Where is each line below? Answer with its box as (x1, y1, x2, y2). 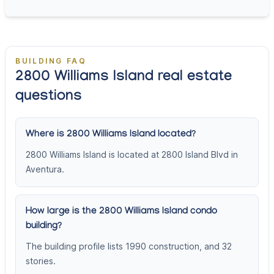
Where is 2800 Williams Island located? (26, 129, 196, 141)
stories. (26, 256, 56, 267)
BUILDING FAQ (15, 56, 87, 66)
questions (15, 89, 82, 107)
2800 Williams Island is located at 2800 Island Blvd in (26, 149, 238, 160)
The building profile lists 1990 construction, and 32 (26, 241, 232, 252)
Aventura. (26, 164, 64, 175)
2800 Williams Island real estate (15, 69, 232, 87)
